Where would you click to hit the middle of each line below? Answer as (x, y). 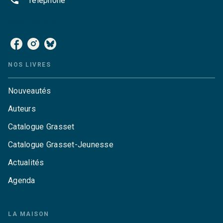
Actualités (26, 162)
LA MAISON (29, 214)
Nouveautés (30, 91)
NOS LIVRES (29, 64)
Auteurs (22, 109)
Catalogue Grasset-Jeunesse (61, 144)
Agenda (22, 180)
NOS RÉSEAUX (33, 22)
